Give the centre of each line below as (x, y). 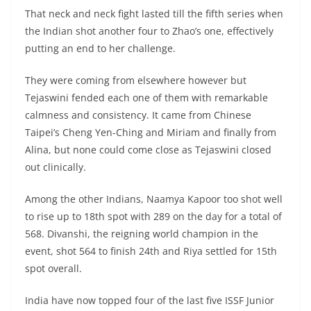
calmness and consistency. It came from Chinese (138, 115)
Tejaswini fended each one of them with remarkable (146, 98)
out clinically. (56, 167)
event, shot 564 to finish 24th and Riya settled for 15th (151, 251)
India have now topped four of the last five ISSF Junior (150, 301)
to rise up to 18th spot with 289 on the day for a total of (153, 217)
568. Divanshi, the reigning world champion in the (142, 234)
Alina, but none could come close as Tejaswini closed (148, 150)
